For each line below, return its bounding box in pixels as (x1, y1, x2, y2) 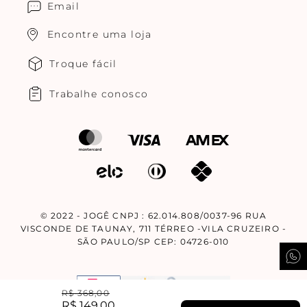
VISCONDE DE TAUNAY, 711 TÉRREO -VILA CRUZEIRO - (20, 223, 287, 234)
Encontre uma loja (47, 28, 152, 40)
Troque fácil (49, 57, 117, 70)
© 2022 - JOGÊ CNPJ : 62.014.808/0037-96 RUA (40, 210, 267, 221)
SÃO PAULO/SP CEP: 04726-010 (77, 236, 230, 247)
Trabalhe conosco (49, 87, 149, 100)
